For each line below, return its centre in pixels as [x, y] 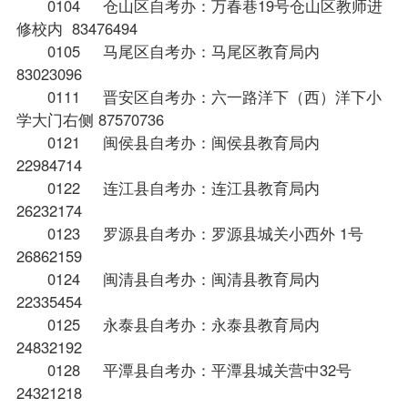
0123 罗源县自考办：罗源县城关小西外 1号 [192, 233]
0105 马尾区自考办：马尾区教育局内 [170, 51]
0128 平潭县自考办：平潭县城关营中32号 [186, 369]
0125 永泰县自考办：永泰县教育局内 [170, 324]
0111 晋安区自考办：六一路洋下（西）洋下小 [199, 96]
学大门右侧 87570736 [90, 119]
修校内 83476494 [76, 28]
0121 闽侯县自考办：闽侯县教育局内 [170, 142]
